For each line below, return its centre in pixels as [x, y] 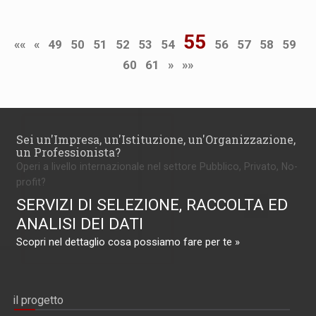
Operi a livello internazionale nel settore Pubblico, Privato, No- [157, 166]
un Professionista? [68, 152]
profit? [31, 182]
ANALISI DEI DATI [80, 224]
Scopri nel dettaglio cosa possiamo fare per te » [128, 242]
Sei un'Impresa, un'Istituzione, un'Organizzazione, [156, 139]
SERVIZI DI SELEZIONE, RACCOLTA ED [152, 205]
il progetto [38, 300]
